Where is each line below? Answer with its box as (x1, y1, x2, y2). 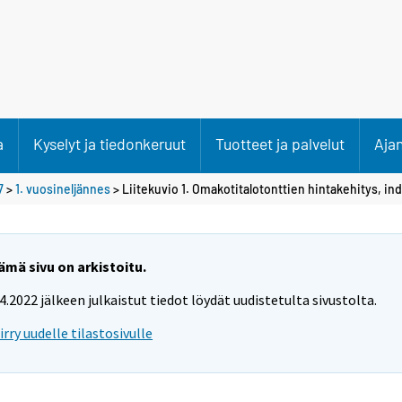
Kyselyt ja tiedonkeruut (33, 134, 186, 153)
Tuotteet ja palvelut (215, 134, 345, 153)
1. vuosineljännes (15, 180, 110, 197)
